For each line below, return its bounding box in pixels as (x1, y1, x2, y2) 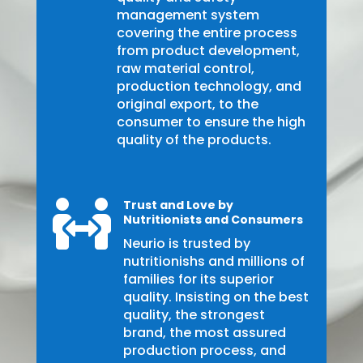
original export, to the (116, 95, 258, 114)
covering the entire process (116, 23, 297, 43)
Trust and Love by (122, 197, 233, 214)
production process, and (122, 341, 286, 361)
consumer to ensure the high (116, 113, 305, 132)
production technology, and (116, 77, 301, 96)
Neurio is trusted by (122, 234, 250, 254)
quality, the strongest (122, 305, 265, 325)
